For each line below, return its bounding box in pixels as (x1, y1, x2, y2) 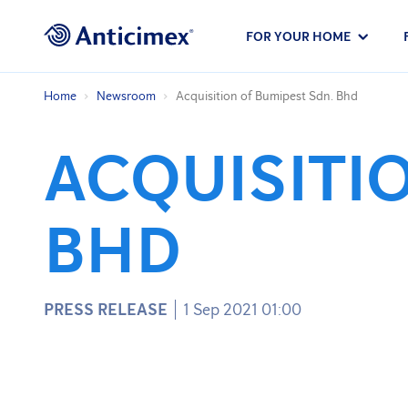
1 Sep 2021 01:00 (183, 300, 301, 320)
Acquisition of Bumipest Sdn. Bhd (176, 88, 358, 104)
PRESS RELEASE (44, 300, 168, 320)
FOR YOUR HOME (246, 28, 351, 45)
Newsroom (97, 88, 156, 104)
